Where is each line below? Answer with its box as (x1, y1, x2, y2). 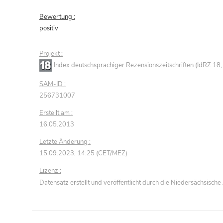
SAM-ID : (39, 80, 66, 89)
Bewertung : (39, 12, 75, 22)
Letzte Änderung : (39, 137, 91, 147)
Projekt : (39, 49, 63, 59)
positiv (39, 24, 58, 33)
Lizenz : (39, 166, 61, 176)
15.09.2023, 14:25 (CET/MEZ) (39, 149, 127, 158)
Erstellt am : (39, 109, 73, 118)
